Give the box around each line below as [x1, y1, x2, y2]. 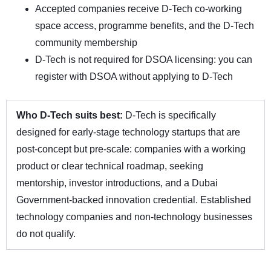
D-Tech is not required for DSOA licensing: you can [35, 54, 252, 65]
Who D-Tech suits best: [16, 109, 125, 120]
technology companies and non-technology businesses [16, 211, 252, 222]
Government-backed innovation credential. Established [16, 194, 251, 205]
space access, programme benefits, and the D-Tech [35, 20, 254, 31]
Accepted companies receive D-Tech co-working [35, 3, 242, 14]
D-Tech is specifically [125, 109, 216, 120]
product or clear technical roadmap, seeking [16, 160, 203, 171]
